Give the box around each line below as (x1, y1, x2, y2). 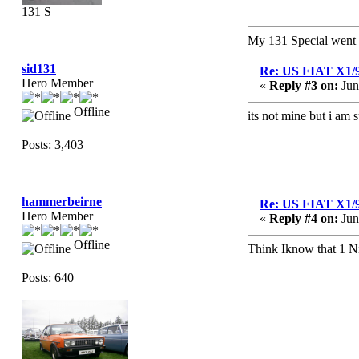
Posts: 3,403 (22, 138, 83, 151)
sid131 (22, 62, 56, 75)
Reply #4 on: (269, 212, 338, 225)
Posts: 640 (22, 271, 74, 284)
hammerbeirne (22, 195, 102, 208)
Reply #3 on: (269, 79, 338, 92)
